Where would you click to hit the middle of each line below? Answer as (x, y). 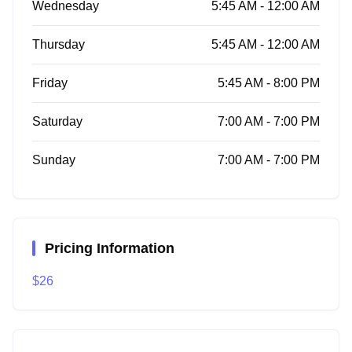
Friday (50, 83)
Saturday (57, 121)
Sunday (54, 160)
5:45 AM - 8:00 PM (269, 83)
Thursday (59, 44)
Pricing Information (110, 248)
